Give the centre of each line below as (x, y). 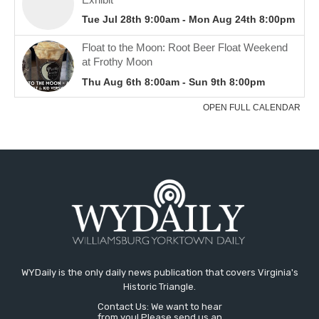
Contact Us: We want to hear (159, 306)
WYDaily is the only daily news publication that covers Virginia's (159, 272)
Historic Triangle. (159, 286)
